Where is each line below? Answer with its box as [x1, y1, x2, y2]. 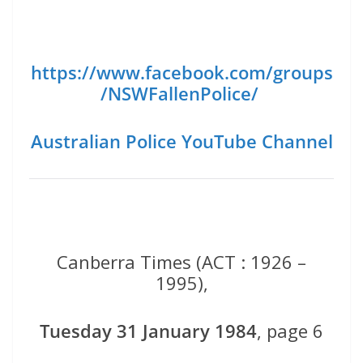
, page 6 [257, 318, 323, 344]
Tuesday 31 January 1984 [40, 318, 257, 344]
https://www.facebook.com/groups [30, 60, 333, 85]
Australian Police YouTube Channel [30, 129, 333, 154]
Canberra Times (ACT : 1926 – [57, 250, 306, 275]
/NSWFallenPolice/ [100, 81, 263, 106]
